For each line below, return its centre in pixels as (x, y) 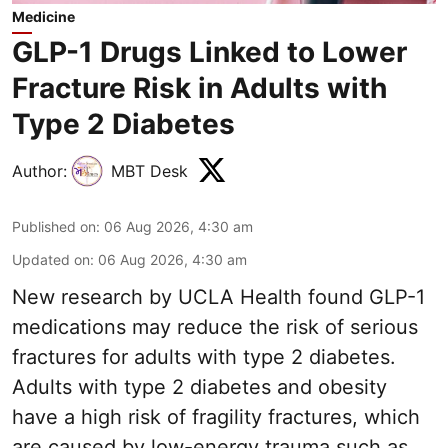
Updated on (51, 259)
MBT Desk (149, 170)
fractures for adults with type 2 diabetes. (204, 356)
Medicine (43, 16)
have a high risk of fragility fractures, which (216, 416)
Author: (39, 170)
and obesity (329, 386)
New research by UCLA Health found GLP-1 (218, 296)
